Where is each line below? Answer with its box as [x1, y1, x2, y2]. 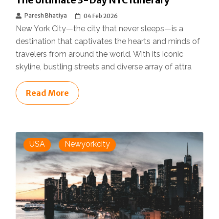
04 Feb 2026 [84, 12, 118, 20]
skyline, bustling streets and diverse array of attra [16, 62, 192, 72]
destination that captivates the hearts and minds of [16, 37, 200, 46]
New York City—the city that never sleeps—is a [16, 24, 183, 34]
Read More [26, 88, 69, 98]
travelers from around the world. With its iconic [16, 49, 183, 59]
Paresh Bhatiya [24, 12, 67, 20]
